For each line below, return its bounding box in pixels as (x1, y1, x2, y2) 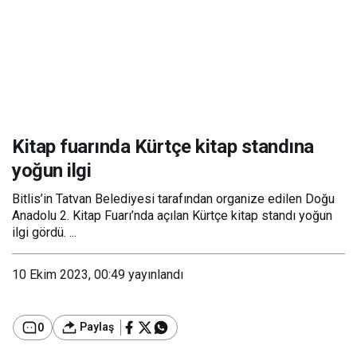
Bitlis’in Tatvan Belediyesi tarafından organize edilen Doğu (12, 191, 335, 206)
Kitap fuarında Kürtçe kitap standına (12, 135, 314, 158)
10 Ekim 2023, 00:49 (12, 267, 125, 282)
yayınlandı (125, 267, 183, 282)
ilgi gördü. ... (12, 225, 76, 240)
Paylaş (77, 320, 114, 333)
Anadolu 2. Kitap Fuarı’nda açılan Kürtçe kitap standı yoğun (12, 208, 332, 223)
